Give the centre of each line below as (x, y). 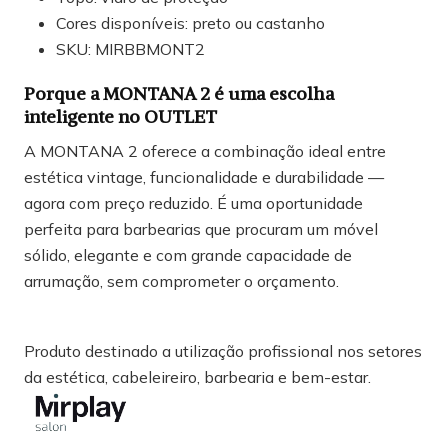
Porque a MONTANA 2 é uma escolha (179, 94)
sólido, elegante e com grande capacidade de (188, 255)
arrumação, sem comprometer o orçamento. (181, 281)
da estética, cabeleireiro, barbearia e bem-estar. (197, 377)
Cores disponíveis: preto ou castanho (190, 23)
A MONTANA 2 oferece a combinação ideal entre (205, 151)
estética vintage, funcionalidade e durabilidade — (204, 177)
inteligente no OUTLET (120, 117)
